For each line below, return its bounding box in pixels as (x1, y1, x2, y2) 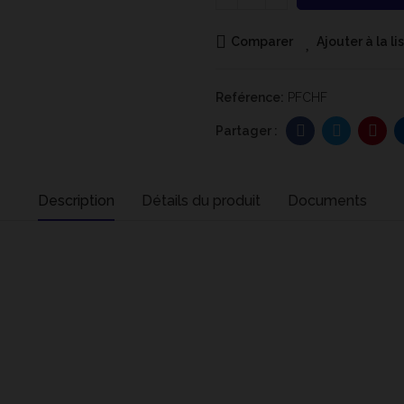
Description (37, 192, 115, 209)
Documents (287, 192, 367, 209)
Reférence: (216, 90, 287, 105)
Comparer (231, 34, 293, 49)
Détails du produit (141, 192, 261, 209)
